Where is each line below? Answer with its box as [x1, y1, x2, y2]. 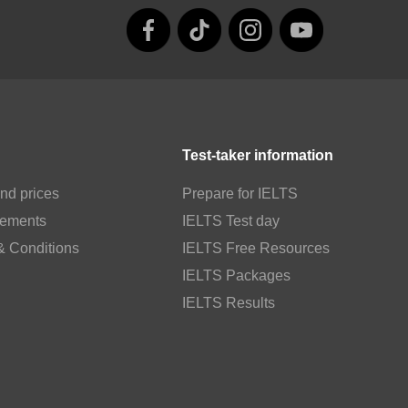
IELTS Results [182, 294, 276, 311]
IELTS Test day [182, 212, 280, 229]
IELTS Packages [182, 267, 291, 283]
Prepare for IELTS [182, 185, 299, 201]
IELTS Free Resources [182, 240, 331, 256]
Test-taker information [182, 147, 334, 163]
